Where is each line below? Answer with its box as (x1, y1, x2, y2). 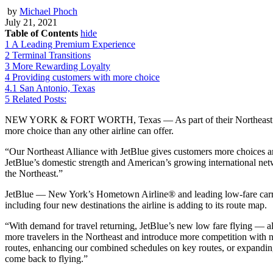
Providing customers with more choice (12, 71, 160, 82)
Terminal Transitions (12, 49, 91, 60)
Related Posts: (12, 93, 66, 104)
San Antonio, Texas (19, 82, 95, 93)
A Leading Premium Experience (12, 38, 135, 49)
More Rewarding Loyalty (12, 60, 110, 71)
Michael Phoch (19, 5, 77, 16)
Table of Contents (5, 27, 78, 38)
